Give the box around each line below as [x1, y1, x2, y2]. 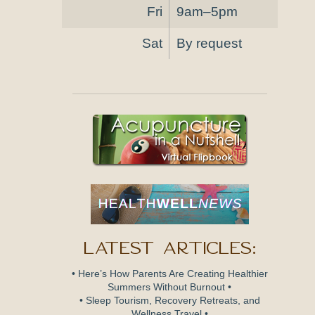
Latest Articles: [83, 236, 257, 259]
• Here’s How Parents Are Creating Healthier [71, 269, 268, 280]
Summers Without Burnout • [108, 282, 232, 293]
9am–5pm [176, 4, 238, 20]
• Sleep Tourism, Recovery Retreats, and [79, 295, 260, 307]
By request [176, 35, 242, 51]
